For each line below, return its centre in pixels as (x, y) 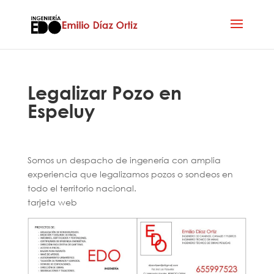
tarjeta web (52, 202)
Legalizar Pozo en (104, 92)
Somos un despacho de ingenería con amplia (124, 160)
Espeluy (61, 110)
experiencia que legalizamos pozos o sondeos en (130, 174)
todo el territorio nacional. (82, 188)
